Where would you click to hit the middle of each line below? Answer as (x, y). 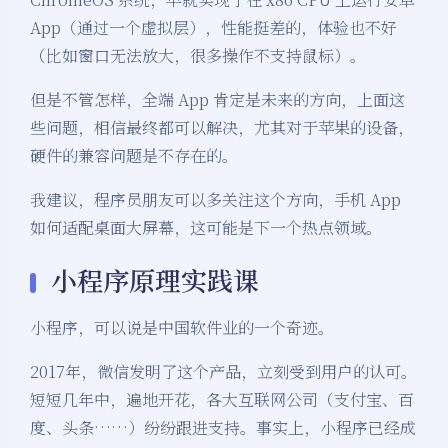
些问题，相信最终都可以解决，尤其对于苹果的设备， (222, 128)
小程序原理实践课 (155, 280)
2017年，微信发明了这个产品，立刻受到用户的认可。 (223, 372)
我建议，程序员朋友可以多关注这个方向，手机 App (215, 200)
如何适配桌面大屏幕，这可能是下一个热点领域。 (206, 228)
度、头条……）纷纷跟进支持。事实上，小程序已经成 (223, 428)
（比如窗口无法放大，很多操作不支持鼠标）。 (198, 56)
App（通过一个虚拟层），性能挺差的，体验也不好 (213, 28)
